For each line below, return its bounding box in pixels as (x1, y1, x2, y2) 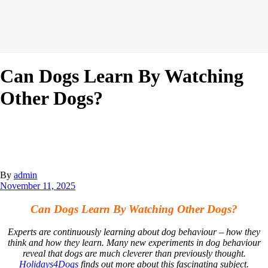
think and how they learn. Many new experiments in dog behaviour (7, 237, 261, 248)
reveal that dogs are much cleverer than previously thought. (22, 248, 246, 259)
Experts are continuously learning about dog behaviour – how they (8, 227, 260, 237)
